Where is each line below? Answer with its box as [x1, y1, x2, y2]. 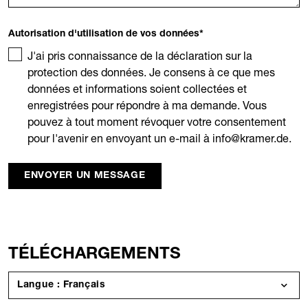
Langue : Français [63, 280, 106, 291]
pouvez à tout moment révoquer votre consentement [27, 115, 286, 129]
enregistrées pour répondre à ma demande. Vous [27, 98, 267, 113]
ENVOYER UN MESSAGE [24, 171, 146, 181]
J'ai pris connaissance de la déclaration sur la [27, 49, 252, 63]
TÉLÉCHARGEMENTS [8, 247, 181, 264]
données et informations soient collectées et [27, 82, 247, 96]
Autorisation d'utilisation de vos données [8, 30, 199, 40]
